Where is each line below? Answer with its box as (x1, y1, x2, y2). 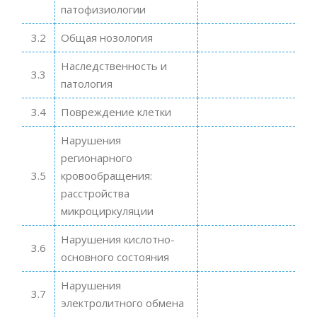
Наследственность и (60, 58, 167, 73)
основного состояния (60, 249, 172, 264)
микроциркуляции (60, 203, 154, 218)
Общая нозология (60, 30, 153, 45)
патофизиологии (60, 1, 146, 16)
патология (60, 76, 113, 91)
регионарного (60, 150, 132, 165)
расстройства (60, 185, 129, 200)
